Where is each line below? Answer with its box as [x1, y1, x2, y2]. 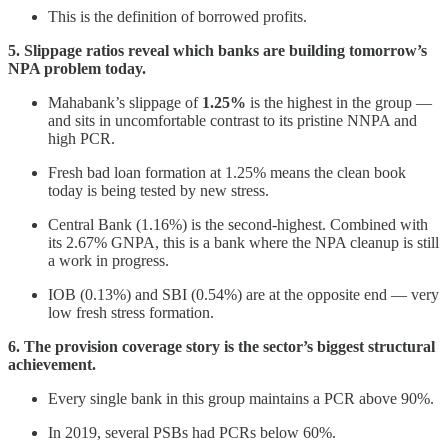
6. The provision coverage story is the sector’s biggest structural [8, 337, 435, 355]
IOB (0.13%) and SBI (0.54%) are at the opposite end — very [48, 285, 439, 303]
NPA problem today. [8, 59, 146, 77]
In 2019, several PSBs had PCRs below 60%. [48, 423, 336, 441]
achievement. [8, 355, 96, 373]
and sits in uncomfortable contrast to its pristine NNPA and [48, 111, 417, 129]
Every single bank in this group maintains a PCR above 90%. [48, 389, 434, 407]
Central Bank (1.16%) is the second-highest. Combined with [48, 215, 428, 233]
